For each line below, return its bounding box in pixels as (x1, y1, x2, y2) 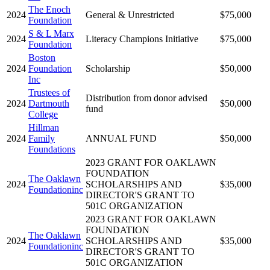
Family (28, 133, 55, 143)
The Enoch (28, 4, 71, 14)
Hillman (28, 122, 59, 133)
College (28, 108, 58, 119)
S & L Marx (28, 28, 74, 39)
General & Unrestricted (86, 9, 174, 20)
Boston (28, 52, 55, 63)
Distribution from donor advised (86, 92, 207, 103)
